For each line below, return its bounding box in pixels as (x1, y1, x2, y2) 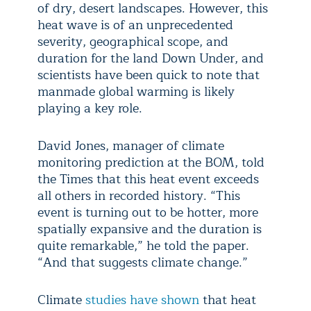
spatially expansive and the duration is (37, 219, 262, 239)
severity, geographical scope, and (37, 31, 228, 52)
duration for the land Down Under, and (37, 48, 264, 69)
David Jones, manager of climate (37, 135, 224, 156)
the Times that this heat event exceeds (37, 169, 259, 190)
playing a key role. (37, 98, 142, 119)
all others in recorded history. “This (37, 185, 240, 206)
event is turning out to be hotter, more (37, 202, 258, 223)
